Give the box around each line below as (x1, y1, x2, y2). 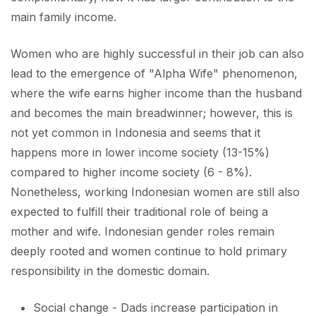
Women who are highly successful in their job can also (11, 46, 304, 61)
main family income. (11, 9, 116, 24)
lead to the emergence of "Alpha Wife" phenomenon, (11, 66, 298, 80)
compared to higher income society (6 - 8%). (11, 164, 252, 179)
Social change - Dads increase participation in (33, 300, 278, 315)
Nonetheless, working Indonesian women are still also (11, 184, 300, 199)
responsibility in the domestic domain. (11, 263, 209, 278)
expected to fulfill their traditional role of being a (11, 204, 268, 219)
